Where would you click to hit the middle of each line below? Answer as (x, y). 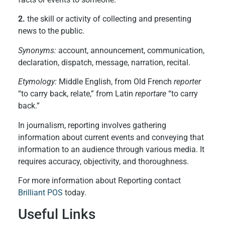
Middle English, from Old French (115, 82)
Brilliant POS (40, 192)
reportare (150, 94)
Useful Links (57, 214)
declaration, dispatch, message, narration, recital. (104, 62)
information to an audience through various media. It (111, 149)
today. (74, 192)
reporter (187, 82)
